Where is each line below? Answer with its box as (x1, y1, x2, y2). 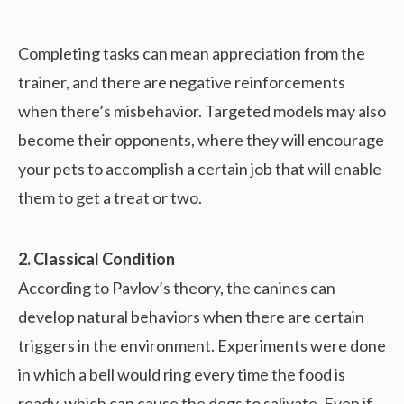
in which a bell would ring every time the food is (18, 364, 345, 385)
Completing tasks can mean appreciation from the (18, 43, 365, 64)
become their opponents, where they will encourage (18, 130, 384, 151)
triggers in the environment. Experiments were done (18, 335, 386, 356)
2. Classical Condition (18, 249, 175, 270)
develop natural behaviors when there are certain (18, 307, 364, 327)
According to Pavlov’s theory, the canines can (18, 278, 335, 298)
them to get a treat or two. (18, 188, 202, 208)
